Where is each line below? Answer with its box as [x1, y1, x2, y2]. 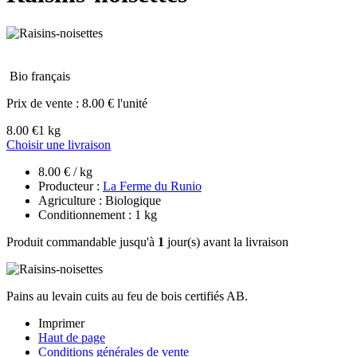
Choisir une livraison [6, 137, 111, 151]
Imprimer [38, 316, 84, 330]
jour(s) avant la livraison [164, 234, 288, 249]
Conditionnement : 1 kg [38, 207, 157, 222]
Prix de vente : [6, 96, 82, 110]
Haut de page [38, 330, 105, 344]
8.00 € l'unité [82, 96, 147, 110]
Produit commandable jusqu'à [6, 234, 158, 249]
